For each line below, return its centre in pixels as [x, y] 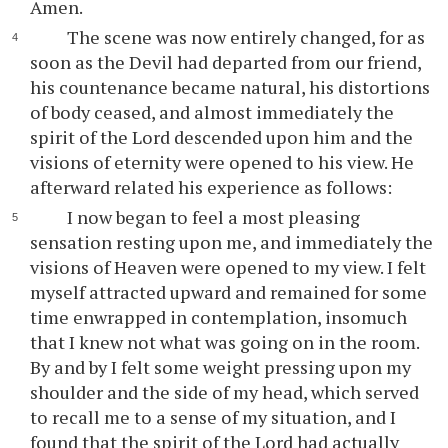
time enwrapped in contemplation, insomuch [219, 317]
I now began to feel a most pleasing [213, 217]
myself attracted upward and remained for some [229, 292]
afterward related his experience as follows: [211, 187]
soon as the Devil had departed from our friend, [226, 62]
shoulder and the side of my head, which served [225, 392]
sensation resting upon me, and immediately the [232, 242]
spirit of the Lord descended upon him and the [222, 137]
